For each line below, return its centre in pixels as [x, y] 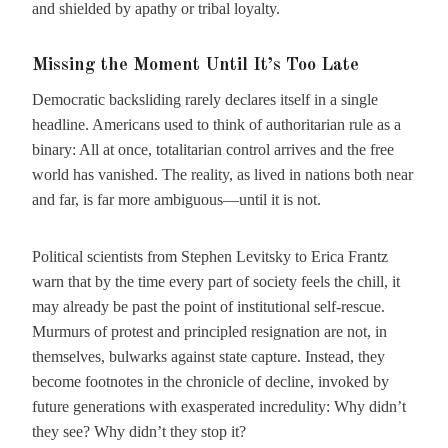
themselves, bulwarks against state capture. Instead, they [208, 356]
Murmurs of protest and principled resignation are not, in [209, 331]
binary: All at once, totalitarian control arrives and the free [213, 149]
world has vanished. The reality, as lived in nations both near [222, 174]
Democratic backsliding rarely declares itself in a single [205, 99]
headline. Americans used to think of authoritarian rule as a [216, 124]
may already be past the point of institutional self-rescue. [208, 306]
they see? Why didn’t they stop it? [139, 431]
